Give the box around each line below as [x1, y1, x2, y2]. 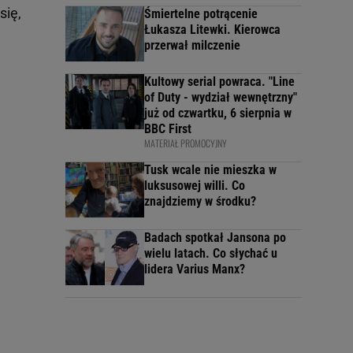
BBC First [144, 121, 191, 137]
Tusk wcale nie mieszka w [144, 162, 277, 178]
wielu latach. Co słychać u [144, 246, 277, 262]
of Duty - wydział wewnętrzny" [144, 90, 297, 106]
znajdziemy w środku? [144, 194, 256, 210]
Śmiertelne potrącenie [144, 6, 258, 22]
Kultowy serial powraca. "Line [144, 74, 295, 90]
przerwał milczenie [144, 38, 240, 54]
